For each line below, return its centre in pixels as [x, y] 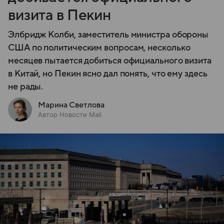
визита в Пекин [59, 15]
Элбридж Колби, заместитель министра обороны [108, 34]
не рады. [26, 86]
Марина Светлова [71, 105]
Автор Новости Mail [70, 114]
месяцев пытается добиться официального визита [110, 60]
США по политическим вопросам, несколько [99, 47]
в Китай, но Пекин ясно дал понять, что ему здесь [108, 73]
